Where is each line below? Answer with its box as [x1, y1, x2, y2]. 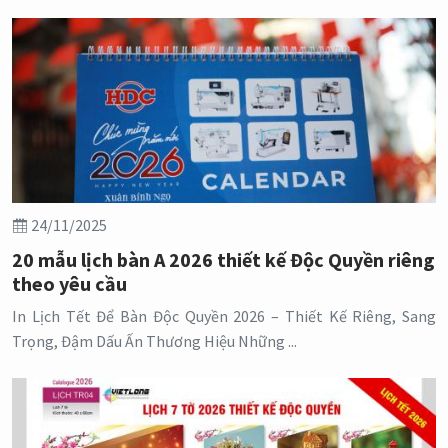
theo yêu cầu [12, 271, 127, 297]
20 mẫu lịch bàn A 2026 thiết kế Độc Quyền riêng [12, 247, 435, 273]
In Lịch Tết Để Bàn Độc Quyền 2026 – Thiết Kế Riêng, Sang [12, 306, 436, 327]
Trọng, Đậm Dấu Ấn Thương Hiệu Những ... [12, 331, 297, 352]
